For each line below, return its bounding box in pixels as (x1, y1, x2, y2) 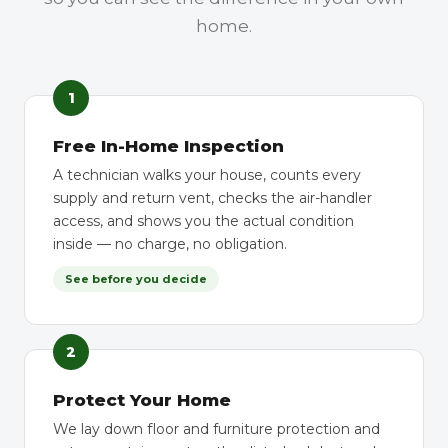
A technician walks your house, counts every (53, 166, 361, 184)
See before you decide (65, 272, 207, 286)
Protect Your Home (53, 390, 231, 410)
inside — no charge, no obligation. (53, 235, 287, 253)
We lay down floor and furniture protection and (53, 420, 380, 438)
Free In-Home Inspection (53, 136, 284, 156)
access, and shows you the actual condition (53, 212, 354, 230)
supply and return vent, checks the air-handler (53, 189, 372, 207)
